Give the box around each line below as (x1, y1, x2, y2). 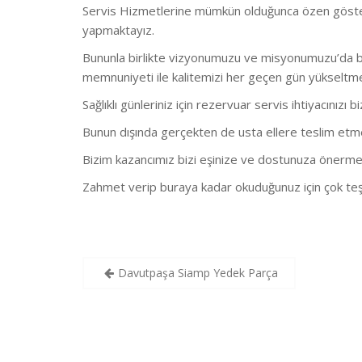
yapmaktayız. (82, 21, 154, 38)
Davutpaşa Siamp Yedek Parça (118, 265, 278, 281)
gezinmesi (82, 279, 185, 307)
